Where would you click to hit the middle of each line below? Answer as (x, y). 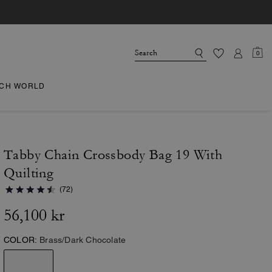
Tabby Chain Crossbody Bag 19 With (113, 155)
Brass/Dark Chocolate (83, 240)
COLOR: (21, 240)
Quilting (29, 173)
